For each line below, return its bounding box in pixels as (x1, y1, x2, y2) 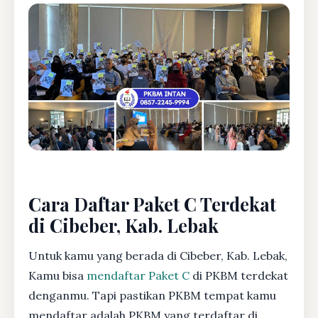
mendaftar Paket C (87, 268, 190, 283)
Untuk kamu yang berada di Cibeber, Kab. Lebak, (28, 248, 287, 263)
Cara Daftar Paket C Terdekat (28, 191, 276, 216)
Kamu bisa (28, 268, 87, 283)
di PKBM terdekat (190, 268, 288, 283)
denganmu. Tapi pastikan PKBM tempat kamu (28, 287, 276, 302)
